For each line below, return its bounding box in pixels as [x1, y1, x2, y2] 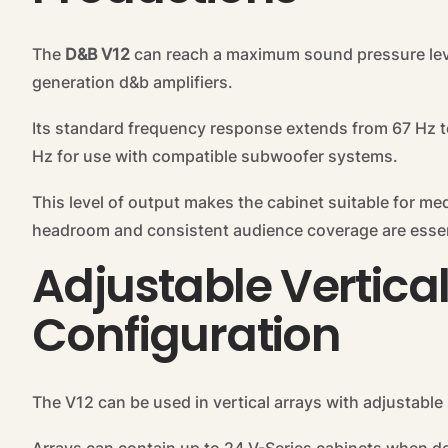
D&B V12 [65, 44, 130, 65]
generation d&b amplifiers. [32, 72, 233, 93]
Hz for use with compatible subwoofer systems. [32, 146, 398, 167]
